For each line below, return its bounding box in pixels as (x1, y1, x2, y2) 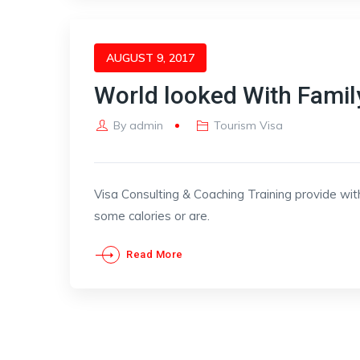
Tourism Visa (214, 118, 284, 133)
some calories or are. (94, 208, 210, 223)
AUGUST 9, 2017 (106, 51, 194, 65)
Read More (126, 248, 183, 260)
